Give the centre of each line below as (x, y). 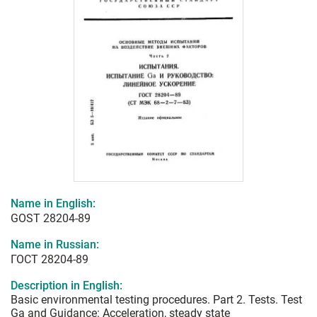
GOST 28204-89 (51, 219)
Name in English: (53, 204)
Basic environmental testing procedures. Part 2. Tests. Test (156, 300)
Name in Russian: (55, 245)
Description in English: (67, 286)
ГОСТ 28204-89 (50, 260)
